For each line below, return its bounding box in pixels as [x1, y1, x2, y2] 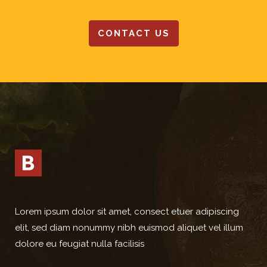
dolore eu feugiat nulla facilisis [15, 238, 144, 249]
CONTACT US [97, 28, 170, 39]
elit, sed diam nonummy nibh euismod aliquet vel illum [15, 222, 243, 233]
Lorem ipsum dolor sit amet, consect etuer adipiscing [15, 206, 239, 217]
